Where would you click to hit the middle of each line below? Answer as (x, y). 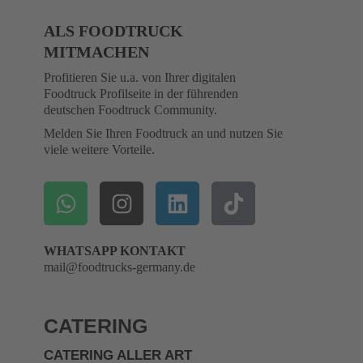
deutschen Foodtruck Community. (130, 110)
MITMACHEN (96, 52)
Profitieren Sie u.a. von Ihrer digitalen (140, 77)
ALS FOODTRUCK (113, 31)
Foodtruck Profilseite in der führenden (141, 94)
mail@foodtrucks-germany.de (120, 267)
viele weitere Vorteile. (99, 149)
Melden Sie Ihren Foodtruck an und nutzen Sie (163, 133)
